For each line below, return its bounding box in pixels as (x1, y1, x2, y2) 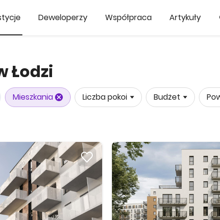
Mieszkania (13, 91, 53, 103)
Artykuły (169, 12, 201, 23)
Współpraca (105, 12, 152, 23)
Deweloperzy (38, 12, 87, 23)
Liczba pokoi (82, 91, 127, 103)
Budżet (154, 91, 180, 103)
